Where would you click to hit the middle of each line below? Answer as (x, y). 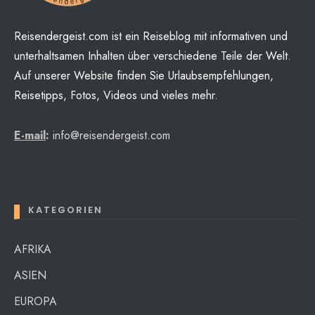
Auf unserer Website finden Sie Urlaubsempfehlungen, (144, 76)
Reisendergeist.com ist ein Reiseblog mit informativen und (151, 37)
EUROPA (36, 302)
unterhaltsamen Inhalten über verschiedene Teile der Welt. (153, 56)
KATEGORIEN (65, 210)
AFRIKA (33, 250)
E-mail (30, 136)
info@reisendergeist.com (111, 136)
